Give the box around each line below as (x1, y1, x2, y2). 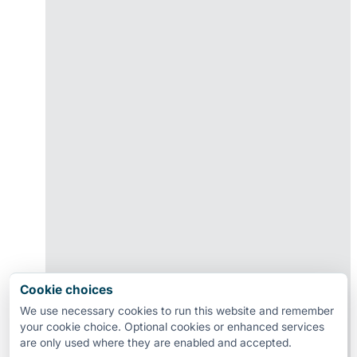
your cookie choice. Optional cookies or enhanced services (19, 320, 324, 333)
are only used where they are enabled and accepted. (19, 335, 292, 349)
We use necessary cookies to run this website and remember (19, 304, 334, 317)
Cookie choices (19, 282, 113, 297)
